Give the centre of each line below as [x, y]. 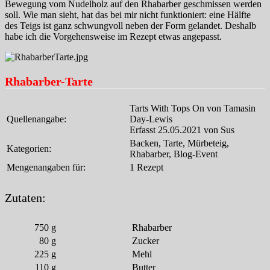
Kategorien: [29, 148]
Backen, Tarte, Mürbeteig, [179, 143]
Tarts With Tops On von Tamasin [193, 108]
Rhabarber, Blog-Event [174, 154]
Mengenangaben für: [46, 167]
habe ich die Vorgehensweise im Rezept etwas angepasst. [113, 36]
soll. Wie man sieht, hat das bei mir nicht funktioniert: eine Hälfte [128, 14]
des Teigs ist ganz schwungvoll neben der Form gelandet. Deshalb [130, 25]
